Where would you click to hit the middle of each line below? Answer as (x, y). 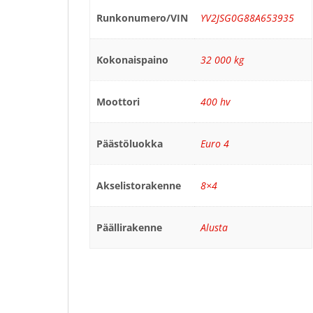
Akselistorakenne (138, 185)
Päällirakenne (129, 227)
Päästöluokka (129, 144)
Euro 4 (214, 144)
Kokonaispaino (132, 60)
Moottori (118, 102)
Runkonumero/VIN (142, 18)
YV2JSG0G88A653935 (247, 18)
